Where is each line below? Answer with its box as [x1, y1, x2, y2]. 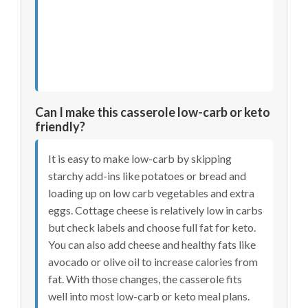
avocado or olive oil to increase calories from [48, 254, 258, 268]
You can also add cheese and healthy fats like [48, 237, 256, 251]
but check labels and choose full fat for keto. [48, 220, 256, 234]
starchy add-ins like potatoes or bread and [48, 168, 246, 182]
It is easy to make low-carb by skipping [48, 151, 232, 165]
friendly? [35, 118, 85, 134]
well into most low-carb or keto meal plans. [48, 289, 250, 302]
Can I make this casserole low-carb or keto [35, 104, 270, 120]
